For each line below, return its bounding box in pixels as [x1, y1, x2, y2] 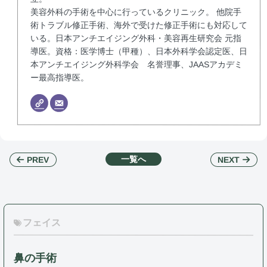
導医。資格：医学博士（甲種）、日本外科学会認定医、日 [30, 46, 247, 57]
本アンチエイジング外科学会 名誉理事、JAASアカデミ [30, 60, 243, 70]
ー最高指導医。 [30, 73, 89, 83]
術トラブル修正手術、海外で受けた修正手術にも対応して [30, 20, 248, 30]
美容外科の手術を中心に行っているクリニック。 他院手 [30, 7, 242, 17]
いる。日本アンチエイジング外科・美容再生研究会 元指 [30, 33, 242, 44]
